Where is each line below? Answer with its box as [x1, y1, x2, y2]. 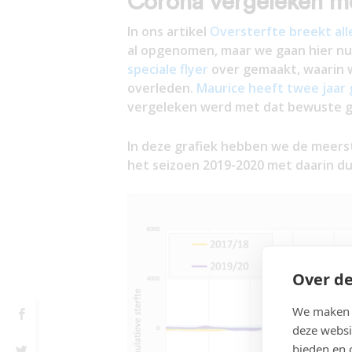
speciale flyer [126, 60, 208, 79]
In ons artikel [126, 23, 210, 41]
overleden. [126, 79, 196, 97]
